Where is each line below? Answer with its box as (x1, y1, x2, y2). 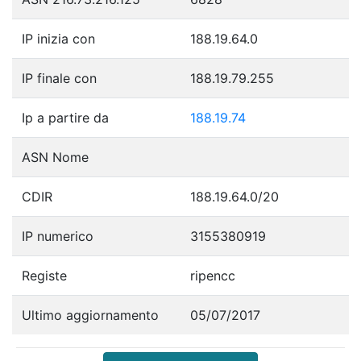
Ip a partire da (22, 109, 109, 126)
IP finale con (22, 69, 97, 86)
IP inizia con (22, 30, 95, 47)
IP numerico (22, 227, 93, 244)
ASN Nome (22, 148, 89, 165)
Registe (22, 267, 67, 284)
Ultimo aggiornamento (22, 306, 159, 323)
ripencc (190, 267, 235, 284)
